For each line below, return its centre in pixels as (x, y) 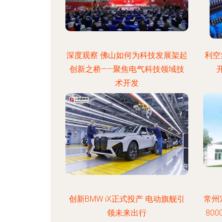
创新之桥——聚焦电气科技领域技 (127, 69)
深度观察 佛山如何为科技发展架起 (127, 55)
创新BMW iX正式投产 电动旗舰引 (127, 199)
